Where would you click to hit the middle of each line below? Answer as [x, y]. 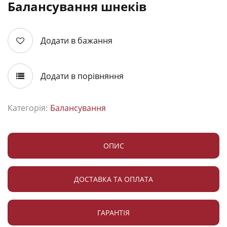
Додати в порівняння [82, 76]
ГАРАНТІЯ [113, 213]
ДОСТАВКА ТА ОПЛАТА [113, 179]
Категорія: [28, 108]
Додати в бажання [77, 40]
